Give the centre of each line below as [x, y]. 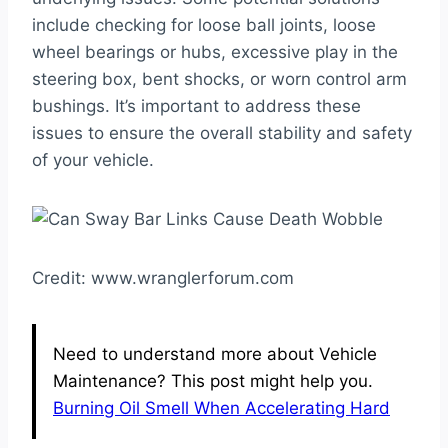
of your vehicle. [93, 159]
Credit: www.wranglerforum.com [163, 277]
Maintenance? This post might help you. [213, 380]
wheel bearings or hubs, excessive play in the [215, 51]
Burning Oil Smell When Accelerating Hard [221, 407]
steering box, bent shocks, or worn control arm [219, 78]
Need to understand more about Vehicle [215, 353]
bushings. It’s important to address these [196, 105]
